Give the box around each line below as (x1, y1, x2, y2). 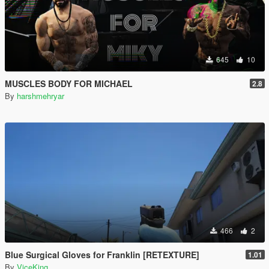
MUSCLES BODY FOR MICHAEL (5, 77, 133, 89)
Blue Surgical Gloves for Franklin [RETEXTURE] (5, 249, 199, 261)
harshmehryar (17, 90, 64, 101)
